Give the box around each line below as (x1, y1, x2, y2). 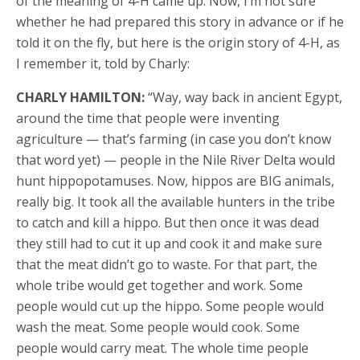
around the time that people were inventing (16, 108, 280, 127)
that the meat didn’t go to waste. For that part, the (16, 255, 317, 273)
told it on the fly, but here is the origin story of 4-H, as (16, 33, 340, 51)
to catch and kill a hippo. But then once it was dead (16, 213, 319, 231)
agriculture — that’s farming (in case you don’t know (16, 129, 331, 148)
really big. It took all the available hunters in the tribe (16, 192, 335, 211)
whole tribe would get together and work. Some (16, 276, 303, 294)
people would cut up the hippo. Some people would (16, 297, 324, 315)
